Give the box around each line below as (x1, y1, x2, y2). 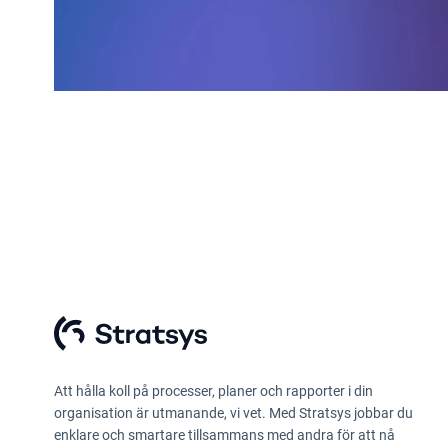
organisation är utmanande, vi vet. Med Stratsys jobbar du (53, 404, 413, 421)
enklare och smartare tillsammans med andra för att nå (53, 426, 395, 443)
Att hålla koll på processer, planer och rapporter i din (53, 382, 373, 399)
